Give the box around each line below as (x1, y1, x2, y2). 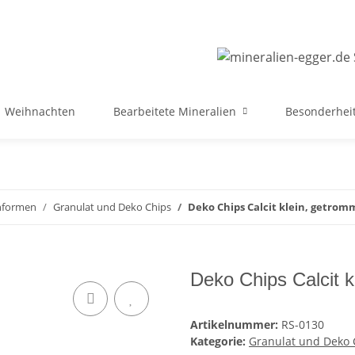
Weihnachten (5, 104, 75, 119)
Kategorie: (190, 334, 249, 349)
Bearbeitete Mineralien (113, 104, 236, 119)
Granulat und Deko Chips (53, 200, 171, 214)
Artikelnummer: (190, 317, 281, 333)
